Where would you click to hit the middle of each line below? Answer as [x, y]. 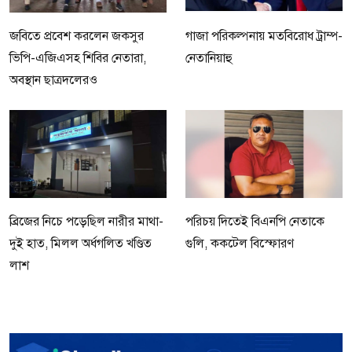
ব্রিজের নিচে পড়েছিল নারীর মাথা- [86, 221]
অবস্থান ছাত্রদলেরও [53, 80]
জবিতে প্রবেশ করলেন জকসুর [77, 36]
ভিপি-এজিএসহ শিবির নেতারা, [78, 58]
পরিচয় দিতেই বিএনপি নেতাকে [255, 221]
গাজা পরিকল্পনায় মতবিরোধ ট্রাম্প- [264, 36]
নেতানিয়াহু [209, 58]
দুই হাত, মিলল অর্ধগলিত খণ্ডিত [81, 243]
